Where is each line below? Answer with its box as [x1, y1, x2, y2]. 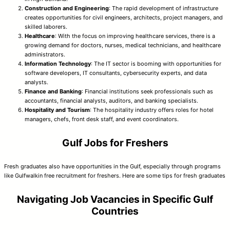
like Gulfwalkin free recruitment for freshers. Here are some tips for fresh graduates [4, 172, 225, 180]
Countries [91, 204, 139, 217]
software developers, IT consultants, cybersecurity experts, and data [25, 69, 207, 77]
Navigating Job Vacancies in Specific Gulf [17, 193, 213, 205]
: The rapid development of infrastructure [109, 5, 218, 12]
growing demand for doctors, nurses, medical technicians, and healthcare [25, 42, 221, 49]
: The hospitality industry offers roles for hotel [90, 106, 214, 114]
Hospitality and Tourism [25, 106, 90, 114]
